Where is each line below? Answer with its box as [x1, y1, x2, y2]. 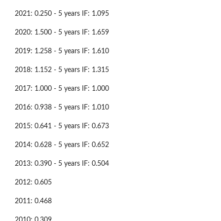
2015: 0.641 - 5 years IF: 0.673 [15, 122, 109, 130]
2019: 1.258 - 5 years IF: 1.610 [15, 47, 109, 55]
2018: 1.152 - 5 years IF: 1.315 [15, 66, 109, 74]
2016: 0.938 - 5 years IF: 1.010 [15, 104, 109, 111]
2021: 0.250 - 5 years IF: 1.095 [15, 10, 109, 17]
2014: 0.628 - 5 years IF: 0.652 [15, 141, 109, 148]
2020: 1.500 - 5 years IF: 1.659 [15, 29, 109, 36]
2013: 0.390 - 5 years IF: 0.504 [15, 160, 109, 167]
